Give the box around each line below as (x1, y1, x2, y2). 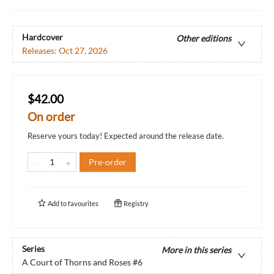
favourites (68, 199, 98, 208)
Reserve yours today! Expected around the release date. (28, 131, 224, 141)
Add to (46, 199, 68, 208)
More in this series (161, 244, 231, 255)
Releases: (22, 45, 59, 56)
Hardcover (22, 31, 63, 42)
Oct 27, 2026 (59, 45, 108, 56)
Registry (122, 199, 149, 208)
